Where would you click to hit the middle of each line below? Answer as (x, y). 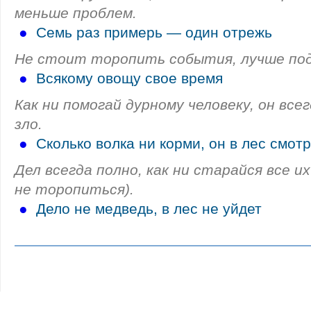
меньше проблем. (76, 13)
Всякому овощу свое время (129, 78)
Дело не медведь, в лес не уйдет (149, 209)
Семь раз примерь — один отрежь (154, 32)
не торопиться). (74, 189)
